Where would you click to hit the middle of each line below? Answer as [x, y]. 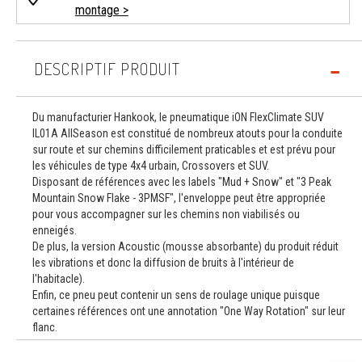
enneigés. [55, 230]
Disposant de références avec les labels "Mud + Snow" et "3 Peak [182, 182]
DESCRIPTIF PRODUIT [107, 69]
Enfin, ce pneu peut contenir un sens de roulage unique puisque [176, 295]
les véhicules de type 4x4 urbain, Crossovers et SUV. [151, 166]
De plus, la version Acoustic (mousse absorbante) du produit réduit [185, 246]
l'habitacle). [59, 279]
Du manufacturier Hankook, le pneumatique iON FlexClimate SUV [178, 117]
